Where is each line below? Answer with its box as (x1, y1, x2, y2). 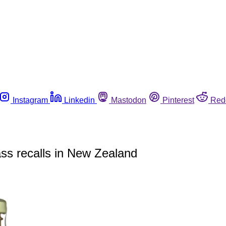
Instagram (13, 95, 48, 104)
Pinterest (162, 95, 194, 104)
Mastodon (111, 95, 146, 104)
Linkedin (64, 95, 95, 104)
